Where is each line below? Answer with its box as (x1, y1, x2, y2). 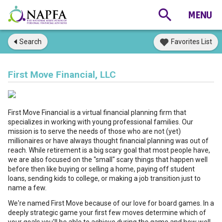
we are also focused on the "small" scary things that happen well (8, 156, 208, 164)
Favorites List (171, 38, 212, 46)
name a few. (8, 184, 47, 192)
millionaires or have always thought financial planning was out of (8, 137, 209, 145)
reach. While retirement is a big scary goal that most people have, (8, 146, 210, 154)
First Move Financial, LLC (8, 69, 116, 80)
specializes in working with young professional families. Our (8, 118, 193, 126)
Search (19, 38, 42, 46)
